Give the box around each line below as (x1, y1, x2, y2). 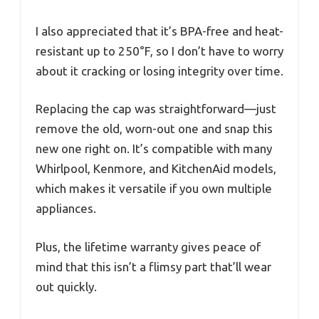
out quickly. (36, 279, 97, 293)
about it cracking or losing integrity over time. (36, 63, 283, 78)
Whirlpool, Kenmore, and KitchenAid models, (36, 162, 276, 176)
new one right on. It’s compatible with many (36, 142, 272, 156)
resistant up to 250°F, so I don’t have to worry (36, 43, 283, 58)
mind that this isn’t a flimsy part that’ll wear (36, 259, 271, 273)
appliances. (36, 202, 96, 216)
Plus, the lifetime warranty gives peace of (36, 239, 261, 253)
